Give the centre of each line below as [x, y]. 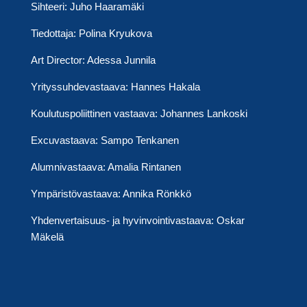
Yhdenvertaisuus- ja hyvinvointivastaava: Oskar [137, 221]
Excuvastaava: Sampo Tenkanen [105, 140]
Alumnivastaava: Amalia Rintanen [106, 167]
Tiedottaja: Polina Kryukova [91, 34]
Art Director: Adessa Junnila [93, 60]
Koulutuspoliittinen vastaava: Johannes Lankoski [139, 114]
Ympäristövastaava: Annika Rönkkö [111, 194]
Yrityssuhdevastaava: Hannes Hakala [115, 87]
